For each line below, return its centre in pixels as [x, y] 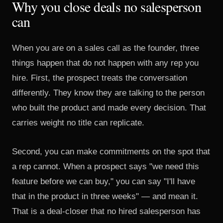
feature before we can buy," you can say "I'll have [104, 181]
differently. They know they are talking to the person [108, 93]
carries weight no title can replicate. [78, 123]
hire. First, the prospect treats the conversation [100, 78]
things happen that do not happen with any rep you [105, 63]
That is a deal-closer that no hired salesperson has [106, 211]
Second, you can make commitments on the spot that [111, 152]
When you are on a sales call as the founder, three [106, 48]
